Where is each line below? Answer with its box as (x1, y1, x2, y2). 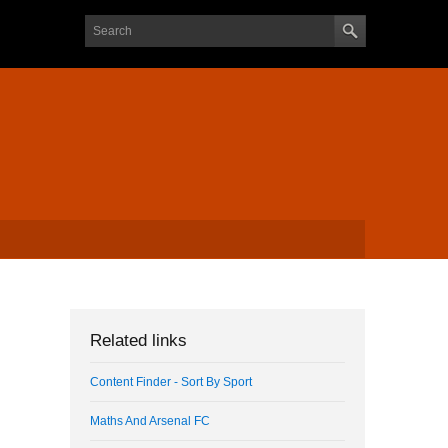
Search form (85, 17, 184, 36)
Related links (90, 330, 188, 350)
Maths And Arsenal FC (90, 413, 211, 428)
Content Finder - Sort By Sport (90, 374, 253, 389)
